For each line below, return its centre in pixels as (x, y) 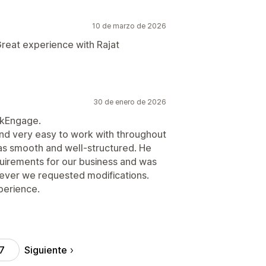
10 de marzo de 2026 (129, 26)
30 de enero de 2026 (130, 102)
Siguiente (45, 250)
